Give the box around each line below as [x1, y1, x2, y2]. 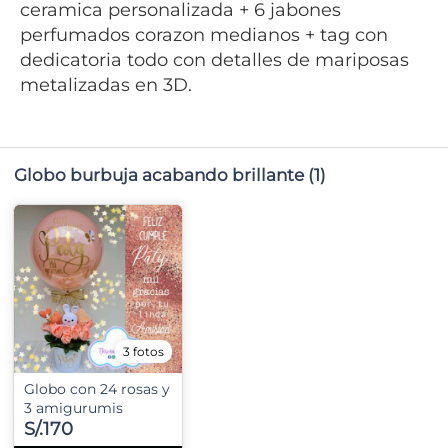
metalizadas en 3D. [20, 74, 192, 96]
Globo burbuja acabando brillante [14, 165, 304, 185]
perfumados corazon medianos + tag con [20, 24, 388, 46]
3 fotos [123, 344, 164, 359]
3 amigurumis [24, 399, 123, 417]
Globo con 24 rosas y [24, 380, 170, 398]
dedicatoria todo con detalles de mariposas [20, 49, 409, 71]
